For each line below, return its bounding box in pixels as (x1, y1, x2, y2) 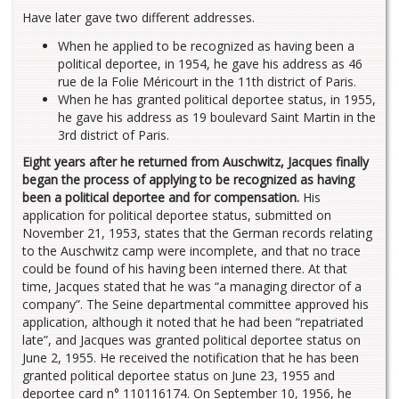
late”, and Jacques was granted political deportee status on (22, 330, 361, 348)
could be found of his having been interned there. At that (22, 259, 347, 277)
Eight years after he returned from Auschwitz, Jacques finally (22, 152, 369, 170)
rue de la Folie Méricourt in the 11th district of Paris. (58, 72, 356, 90)
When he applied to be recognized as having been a (58, 37, 354, 54)
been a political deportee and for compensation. (22, 188, 303, 206)
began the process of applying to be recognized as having (22, 170, 354, 188)
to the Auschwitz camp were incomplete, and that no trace (22, 241, 361, 259)
